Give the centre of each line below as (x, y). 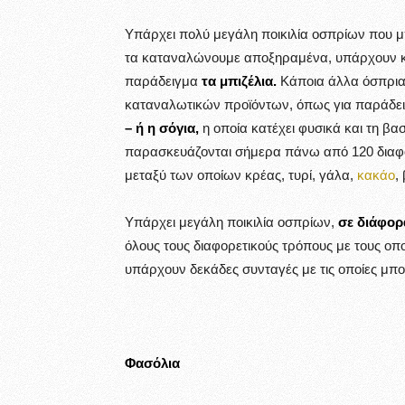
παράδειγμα (163, 81)
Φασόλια (152, 363)
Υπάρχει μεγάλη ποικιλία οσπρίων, (231, 222)
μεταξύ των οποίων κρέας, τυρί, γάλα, (241, 175)
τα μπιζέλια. (239, 81)
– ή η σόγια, (162, 128)
